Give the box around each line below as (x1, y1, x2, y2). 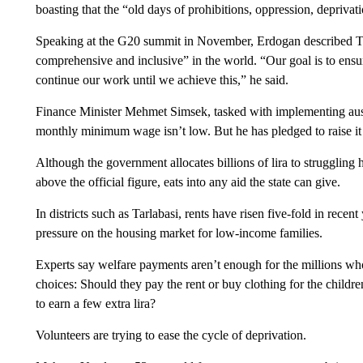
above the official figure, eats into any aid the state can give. (35, 174, 340, 189)
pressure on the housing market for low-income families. (35, 225, 322, 240)
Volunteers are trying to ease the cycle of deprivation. (35, 327, 306, 342)
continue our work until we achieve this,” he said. (35, 72, 288, 87)
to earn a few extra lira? (35, 296, 156, 310)
